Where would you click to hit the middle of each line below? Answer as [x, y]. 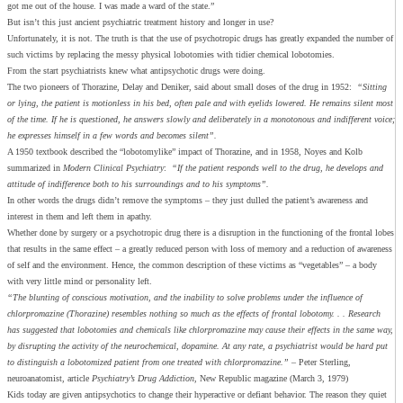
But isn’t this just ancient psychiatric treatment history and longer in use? [140, 22]
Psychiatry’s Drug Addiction [143, 379]
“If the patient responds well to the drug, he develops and [278, 168]
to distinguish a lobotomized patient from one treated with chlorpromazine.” [149, 363]
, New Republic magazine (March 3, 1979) [271, 379]
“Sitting [372, 87]
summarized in [35, 168]
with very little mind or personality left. [80, 282]
